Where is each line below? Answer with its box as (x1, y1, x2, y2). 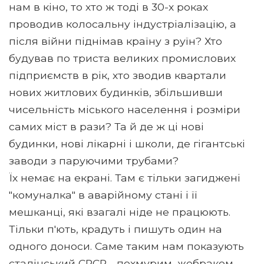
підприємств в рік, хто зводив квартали (9, 68, 226, 81)
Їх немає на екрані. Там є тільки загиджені (9, 171, 240, 184)
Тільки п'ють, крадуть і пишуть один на (9, 222, 222, 235)
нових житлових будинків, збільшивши (9, 85, 223, 98)
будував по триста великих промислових (9, 51, 236, 64)
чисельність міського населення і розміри (9, 103, 240, 115)
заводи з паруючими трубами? (9, 154, 179, 167)
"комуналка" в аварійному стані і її (9, 188, 197, 201)
